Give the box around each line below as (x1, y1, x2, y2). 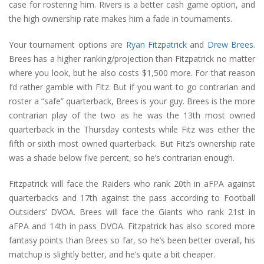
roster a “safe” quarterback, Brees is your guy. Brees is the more (9, 95, 255, 107)
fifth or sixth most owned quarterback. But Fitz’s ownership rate (9, 138, 255, 150)
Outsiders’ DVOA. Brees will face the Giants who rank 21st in (9, 206, 255, 218)
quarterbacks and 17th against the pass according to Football (9, 192, 255, 204)
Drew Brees (207, 39, 253, 51)
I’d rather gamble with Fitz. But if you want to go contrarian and (9, 81, 255, 93)
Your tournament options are (9, 39, 126, 51)
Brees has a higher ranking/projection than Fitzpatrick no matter (9, 53, 255, 65)
